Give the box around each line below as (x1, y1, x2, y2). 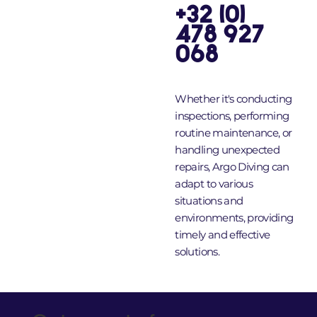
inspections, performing (175, 109, 289, 123)
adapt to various (175, 177, 253, 191)
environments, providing (175, 211, 294, 225)
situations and (175, 194, 243, 208)
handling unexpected (175, 143, 279, 157)
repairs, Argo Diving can (175, 160, 289, 174)
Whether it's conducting (175, 92, 292, 106)
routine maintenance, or (175, 126, 292, 140)
